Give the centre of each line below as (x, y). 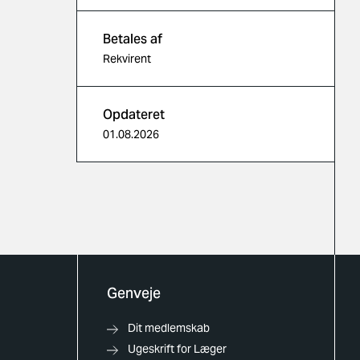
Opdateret (134, 115)
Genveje (133, 293)
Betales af (133, 39)
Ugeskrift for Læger (177, 349)
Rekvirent (127, 59)
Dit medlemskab (168, 328)
